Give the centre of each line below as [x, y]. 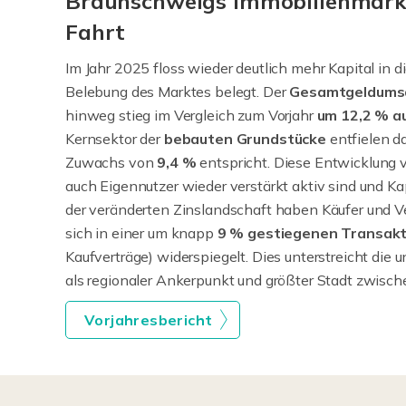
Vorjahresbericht [149, 320]
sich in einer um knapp [141, 233]
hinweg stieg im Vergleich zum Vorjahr [191, 116]
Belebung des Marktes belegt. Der [178, 92]
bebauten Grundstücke [245, 139]
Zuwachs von [111, 163]
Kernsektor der [115, 139]
